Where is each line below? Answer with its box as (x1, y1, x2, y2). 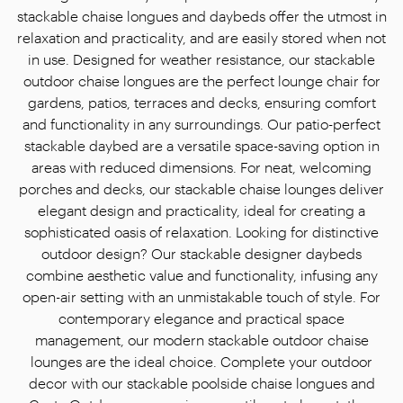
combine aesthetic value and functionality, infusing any (25, 266, 378, 283)
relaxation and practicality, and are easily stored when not (17, 29, 386, 46)
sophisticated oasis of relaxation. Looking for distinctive (24, 223, 379, 240)
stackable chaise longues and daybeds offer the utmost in (16, 7, 387, 24)
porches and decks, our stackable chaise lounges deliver (19, 180, 384, 197)
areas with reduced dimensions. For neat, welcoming (31, 158, 372, 175)
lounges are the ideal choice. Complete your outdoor (31, 353, 372, 370)
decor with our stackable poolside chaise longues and (28, 374, 375, 391)
